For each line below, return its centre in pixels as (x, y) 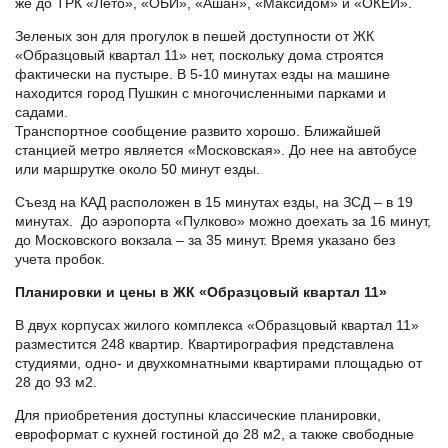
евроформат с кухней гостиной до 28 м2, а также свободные (214, 434)
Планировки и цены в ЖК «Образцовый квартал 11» (201, 292)
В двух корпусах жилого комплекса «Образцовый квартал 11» (217, 325)
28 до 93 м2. (56, 382)
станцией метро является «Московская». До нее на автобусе (216, 150)
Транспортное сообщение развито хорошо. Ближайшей (198, 131)
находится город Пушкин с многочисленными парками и (200, 93)
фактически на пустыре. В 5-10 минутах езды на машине (202, 74)
